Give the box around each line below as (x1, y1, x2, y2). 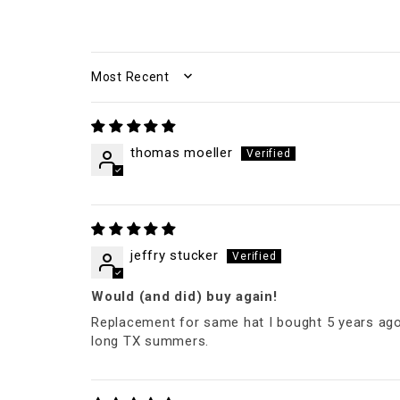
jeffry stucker (130, 246, 219, 263)
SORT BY (90, 76, 157, 89)
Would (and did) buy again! (91, 287, 278, 304)
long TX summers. (91, 332, 209, 349)
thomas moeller (130, 144, 233, 161)
